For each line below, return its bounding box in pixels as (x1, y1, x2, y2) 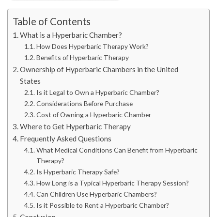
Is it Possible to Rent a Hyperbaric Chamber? (36, 201, 169, 209)
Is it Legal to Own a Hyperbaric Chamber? (36, 88, 159, 96)
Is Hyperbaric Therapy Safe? (36, 167, 120, 176)
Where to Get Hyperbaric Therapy (20, 122, 131, 131)
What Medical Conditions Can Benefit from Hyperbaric (36, 145, 198, 154)
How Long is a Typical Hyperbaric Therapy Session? (36, 178, 189, 187)
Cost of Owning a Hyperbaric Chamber (36, 110, 151, 119)
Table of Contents (13, 15, 91, 28)
